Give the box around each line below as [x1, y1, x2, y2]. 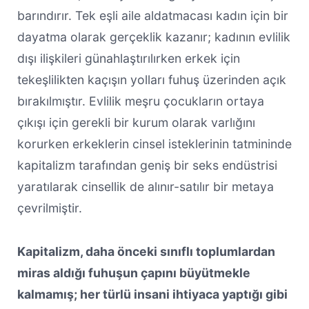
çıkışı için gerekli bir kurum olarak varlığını [17, 114, 255, 130]
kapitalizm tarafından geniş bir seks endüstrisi [17, 157, 277, 172]
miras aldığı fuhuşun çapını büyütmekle [17, 265, 250, 280]
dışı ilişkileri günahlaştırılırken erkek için [17, 50, 240, 66]
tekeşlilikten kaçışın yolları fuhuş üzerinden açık [17, 72, 286, 87]
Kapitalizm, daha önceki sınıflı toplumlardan [17, 243, 275, 259]
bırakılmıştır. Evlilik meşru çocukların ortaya [17, 93, 264, 108]
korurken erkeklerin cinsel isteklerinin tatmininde [17, 136, 292, 151]
